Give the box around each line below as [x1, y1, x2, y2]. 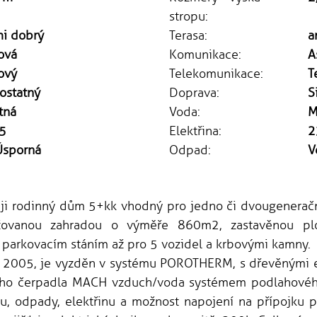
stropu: [169, 8, 208, 25]
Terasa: [169, 28, 207, 44]
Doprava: [169, 85, 219, 101]
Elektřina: [169, 123, 221, 139]
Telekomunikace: [169, 66, 263, 82]
